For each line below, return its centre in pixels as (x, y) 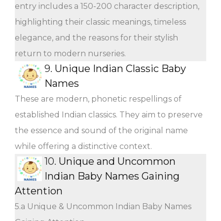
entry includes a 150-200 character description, (107, 6)
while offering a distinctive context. (83, 146)
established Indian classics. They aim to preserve (109, 114)
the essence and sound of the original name (101, 130)
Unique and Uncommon (117, 161)
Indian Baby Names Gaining (112, 176)
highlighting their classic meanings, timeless (100, 22)
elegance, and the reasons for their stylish (96, 37)
